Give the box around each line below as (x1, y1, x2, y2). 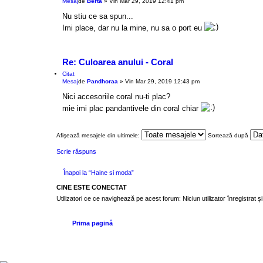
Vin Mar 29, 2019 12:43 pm (125, 78, 200, 85)
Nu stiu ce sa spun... (62, 12, 133, 21)
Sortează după (208, 131, 250, 139)
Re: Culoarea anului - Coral (62, 56, 173, 67)
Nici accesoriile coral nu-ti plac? (62, 92, 170, 102)
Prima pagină (72, 219, 113, 227)
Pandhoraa (87, 78, 118, 85)
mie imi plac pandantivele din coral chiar (62, 104, 201, 113)
